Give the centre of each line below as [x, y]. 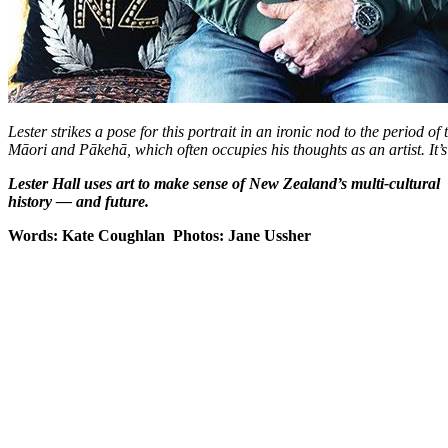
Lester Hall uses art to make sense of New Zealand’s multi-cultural [224, 183]
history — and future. [78, 201]
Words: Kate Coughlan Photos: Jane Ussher [159, 235]
